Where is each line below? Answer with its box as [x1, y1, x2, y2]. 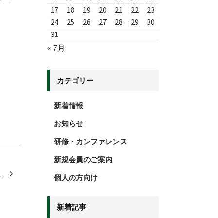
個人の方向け [54, 172, 98, 183]
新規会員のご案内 [54, 154, 112, 165]
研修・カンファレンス [54, 136, 127, 147]
